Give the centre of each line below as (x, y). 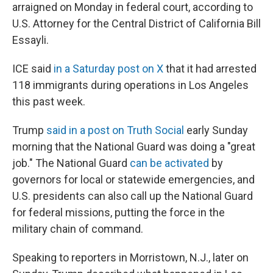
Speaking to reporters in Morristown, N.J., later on (130, 257)
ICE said (33, 69)
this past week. (49, 101)
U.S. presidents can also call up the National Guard (133, 196)
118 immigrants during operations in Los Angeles (130, 85)
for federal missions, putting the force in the (119, 212)
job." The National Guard (71, 163)
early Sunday (216, 130)
